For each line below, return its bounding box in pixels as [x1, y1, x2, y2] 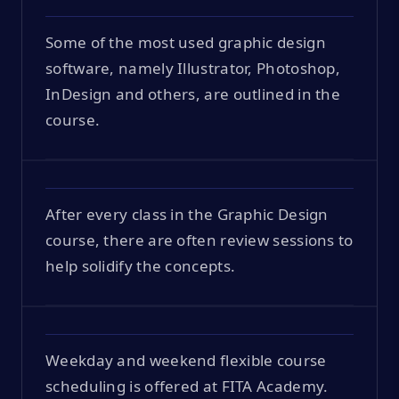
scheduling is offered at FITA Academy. [45, 375, 329, 396]
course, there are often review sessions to [45, 229, 354, 250]
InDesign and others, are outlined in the [45, 83, 340, 104]
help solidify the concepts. [45, 255, 236, 276]
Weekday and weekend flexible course [45, 349, 327, 370]
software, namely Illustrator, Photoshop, [45, 57, 340, 78]
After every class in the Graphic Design [45, 203, 329, 224]
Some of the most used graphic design [45, 31, 326, 53]
